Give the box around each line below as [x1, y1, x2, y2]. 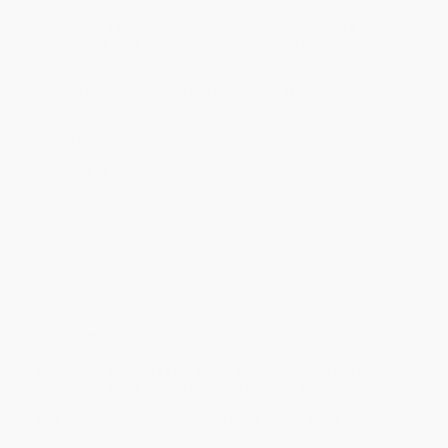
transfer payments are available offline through [51, 193, 323, 209]
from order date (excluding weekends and [141, 34, 387, 50]
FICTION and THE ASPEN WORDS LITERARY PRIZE [35, 381, 337, 397]
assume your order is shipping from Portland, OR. [51, 145, 335, 161]
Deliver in [145, 82, 204, 98]
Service [51, 208, 94, 224]
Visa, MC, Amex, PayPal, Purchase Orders [154, 163, 391, 179]
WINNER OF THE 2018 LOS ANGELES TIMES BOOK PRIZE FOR [35, 365, 398, 381]
